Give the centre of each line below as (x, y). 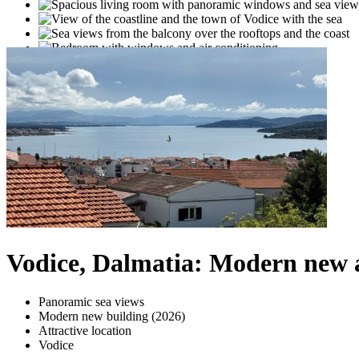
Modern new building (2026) (112, 317)
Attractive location (85, 331)
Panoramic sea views (91, 302)
